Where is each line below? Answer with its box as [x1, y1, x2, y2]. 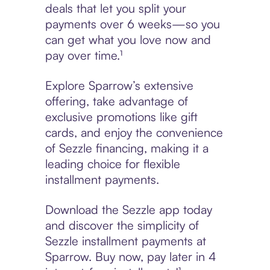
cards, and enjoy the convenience [45, 125, 223, 140]
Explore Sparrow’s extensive [45, 78, 193, 93]
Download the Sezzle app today [45, 202, 212, 218]
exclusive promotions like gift [45, 109, 198, 125]
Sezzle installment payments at [45, 233, 206, 249]
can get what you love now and [45, 32, 211, 48]
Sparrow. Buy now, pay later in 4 [45, 249, 216, 265]
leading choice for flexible [45, 156, 180, 172]
